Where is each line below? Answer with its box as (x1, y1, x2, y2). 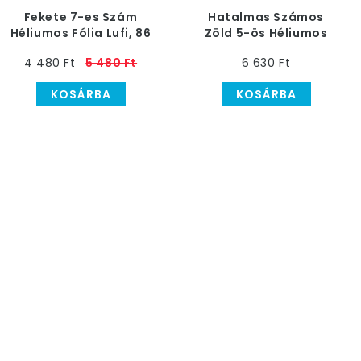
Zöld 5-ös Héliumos (204, 25, 328, 41)
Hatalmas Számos (208, 9, 324, 25)
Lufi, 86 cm (232, 41, 300, 57)
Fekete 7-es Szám (23, 9, 138, 25)
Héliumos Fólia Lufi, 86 (10, 25, 151, 41)
